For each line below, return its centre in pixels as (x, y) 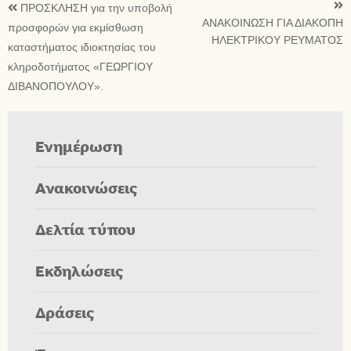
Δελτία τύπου (85, 229)
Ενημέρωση (79, 146)
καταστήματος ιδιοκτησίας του (82, 47)
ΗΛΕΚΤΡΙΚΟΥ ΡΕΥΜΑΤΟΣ (277, 40)
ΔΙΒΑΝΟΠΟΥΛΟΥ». (56, 86)
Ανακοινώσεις (87, 187)
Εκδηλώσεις (80, 270)
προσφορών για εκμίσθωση (76, 27)
